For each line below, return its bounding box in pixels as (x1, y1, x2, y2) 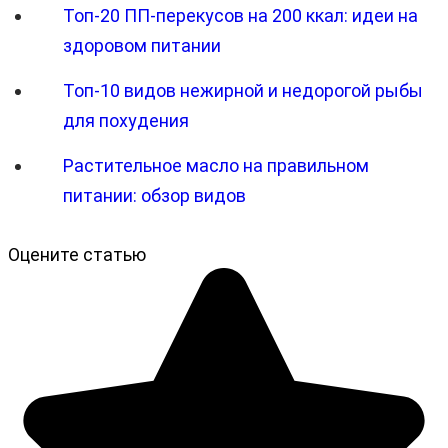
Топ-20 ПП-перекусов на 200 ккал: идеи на (63, 4, 418, 26)
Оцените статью (8, 243, 146, 265)
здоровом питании (63, 34, 221, 56)
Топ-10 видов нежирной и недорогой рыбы (63, 79, 423, 101)
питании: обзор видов (63, 184, 246, 206)
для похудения (63, 109, 189, 131)
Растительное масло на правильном (63, 154, 369, 176)
